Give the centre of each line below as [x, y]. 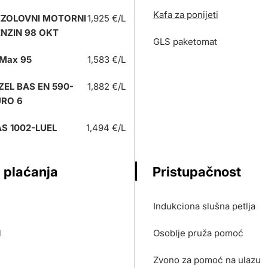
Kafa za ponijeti [185, 15]
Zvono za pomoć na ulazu [207, 260]
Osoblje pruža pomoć [198, 233]
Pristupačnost [197, 172]
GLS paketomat [185, 42]
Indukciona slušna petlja [204, 206]
